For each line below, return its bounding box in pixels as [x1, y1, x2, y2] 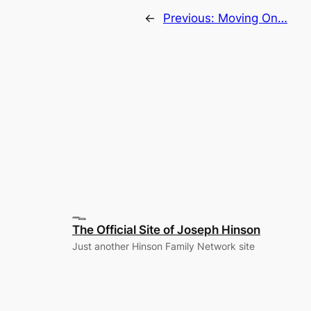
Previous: [163, 11, 218, 26]
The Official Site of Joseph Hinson [72, 222, 260, 237]
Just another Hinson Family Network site [72, 239, 255, 252]
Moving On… [218, 11, 287, 26]
